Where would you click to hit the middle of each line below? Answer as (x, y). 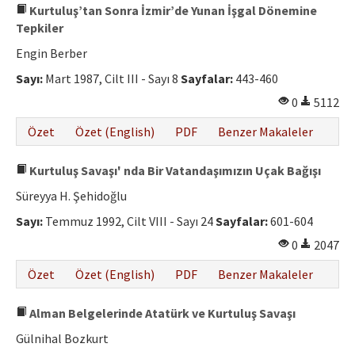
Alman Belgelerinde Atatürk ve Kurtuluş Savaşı (161, 313)
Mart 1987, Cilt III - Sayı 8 (112, 79)
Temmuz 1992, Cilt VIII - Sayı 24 (129, 221)
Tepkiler (40, 28)
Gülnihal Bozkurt (62, 339)
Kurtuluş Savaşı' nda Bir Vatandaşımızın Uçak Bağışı (174, 171)
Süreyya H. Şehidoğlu (71, 196)
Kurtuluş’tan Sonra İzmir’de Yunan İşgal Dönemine (172, 11)
